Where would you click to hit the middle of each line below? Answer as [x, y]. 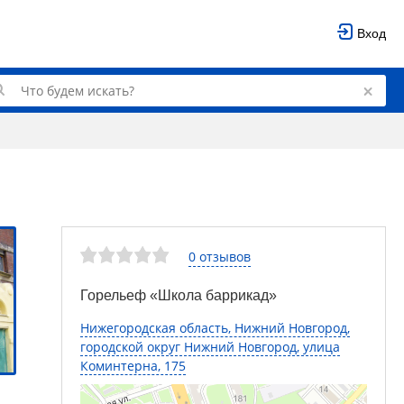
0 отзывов [220, 256]
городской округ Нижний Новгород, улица [210, 347]
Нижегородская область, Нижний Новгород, [215, 328]
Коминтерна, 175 [133, 366]
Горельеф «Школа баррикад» [179, 295]
